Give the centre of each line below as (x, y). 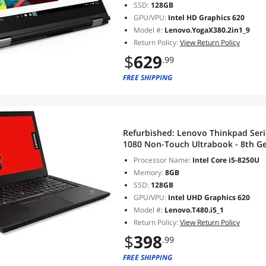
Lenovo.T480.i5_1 (194, 210)
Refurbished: (150, 133)
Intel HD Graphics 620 (205, 18)
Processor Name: (162, 160)
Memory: (148, 172)
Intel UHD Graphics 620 (208, 197)
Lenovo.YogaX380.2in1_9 (207, 30)
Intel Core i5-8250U (225, 160)
